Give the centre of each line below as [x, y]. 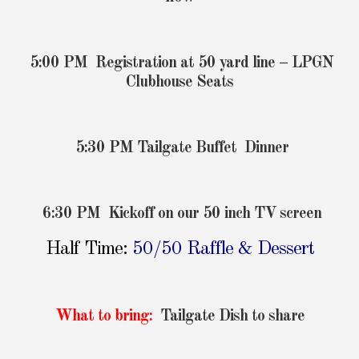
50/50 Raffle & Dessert [223, 250]
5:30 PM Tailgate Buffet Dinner [179, 149]
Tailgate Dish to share [230, 317]
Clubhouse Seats [179, 83]
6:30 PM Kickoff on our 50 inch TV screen [179, 214]
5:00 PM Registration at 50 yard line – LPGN [182, 64]
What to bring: [105, 317]
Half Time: [86, 250]
